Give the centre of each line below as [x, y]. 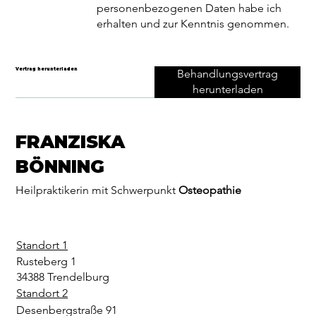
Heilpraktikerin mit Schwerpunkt [97, 190]
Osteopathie [210, 190]
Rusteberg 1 [46, 262]
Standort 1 [42, 245]
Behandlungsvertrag [227, 74]
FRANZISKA [71, 141]
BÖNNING [60, 166]
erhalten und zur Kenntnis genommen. [193, 24]
